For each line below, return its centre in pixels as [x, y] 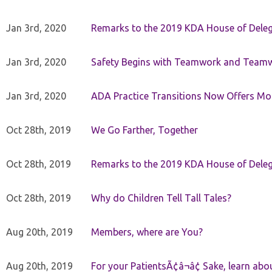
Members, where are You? [147, 232]
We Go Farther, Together [144, 130]
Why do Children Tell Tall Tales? [161, 198]
